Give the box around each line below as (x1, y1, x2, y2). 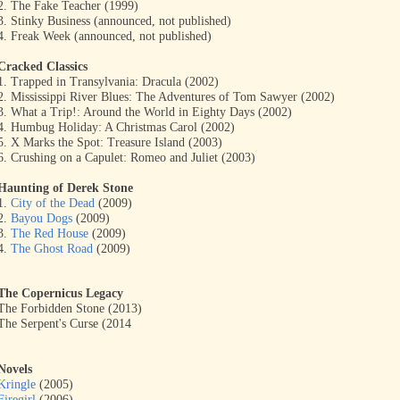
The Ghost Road (11, 242, 93, 255)
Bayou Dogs (11, 212, 72, 225)
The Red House (11, 227, 88, 240)
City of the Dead (11, 196, 95, 210)
